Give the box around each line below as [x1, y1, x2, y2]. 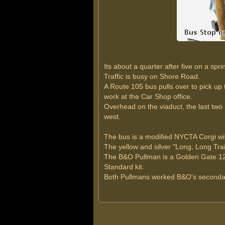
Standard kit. [103, 163, 144, 171]
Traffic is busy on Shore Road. [103, 72, 200, 80]
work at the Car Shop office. [103, 92, 192, 100]
